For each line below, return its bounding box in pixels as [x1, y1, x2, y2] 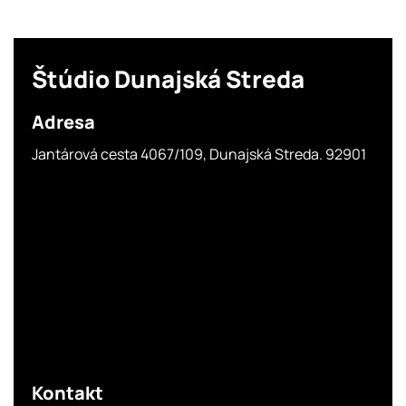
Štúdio [31, 63, 114, 96]
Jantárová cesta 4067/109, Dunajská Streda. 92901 [31, 144, 366, 165]
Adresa [31, 110, 95, 135]
